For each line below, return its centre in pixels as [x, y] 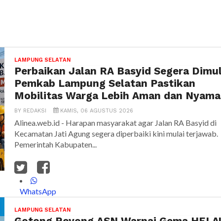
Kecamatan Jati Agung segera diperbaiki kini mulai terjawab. [116, 134]
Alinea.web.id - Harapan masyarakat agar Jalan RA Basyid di [115, 123]
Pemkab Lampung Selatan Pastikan [105, 84]
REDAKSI [35, 111]
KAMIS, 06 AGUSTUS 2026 [96, 111]
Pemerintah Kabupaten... [55, 145]
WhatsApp [38, 191]
